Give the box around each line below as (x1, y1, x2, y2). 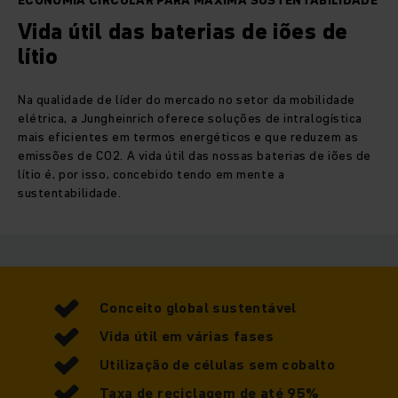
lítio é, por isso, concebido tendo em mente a (18, 165, 285, 184)
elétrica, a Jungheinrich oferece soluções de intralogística (18, 109, 363, 128)
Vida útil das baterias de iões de (18, 17, 348, 47)
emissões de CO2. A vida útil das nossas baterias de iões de (18, 147, 372, 165)
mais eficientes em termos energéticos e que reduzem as (18, 128, 359, 147)
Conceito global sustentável (99, 298, 297, 318)
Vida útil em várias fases (99, 326, 274, 346)
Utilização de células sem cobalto (99, 354, 336, 375)
